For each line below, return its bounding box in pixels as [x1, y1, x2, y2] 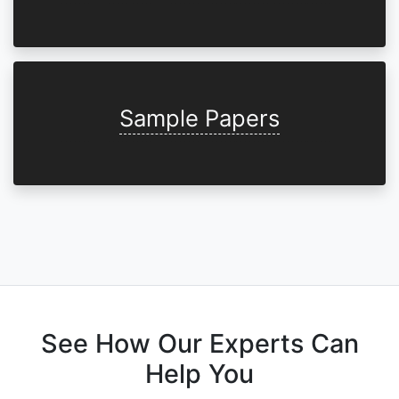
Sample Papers [119, 104, 280, 132]
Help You [145, 358, 254, 389]
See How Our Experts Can [40, 328, 359, 359]
